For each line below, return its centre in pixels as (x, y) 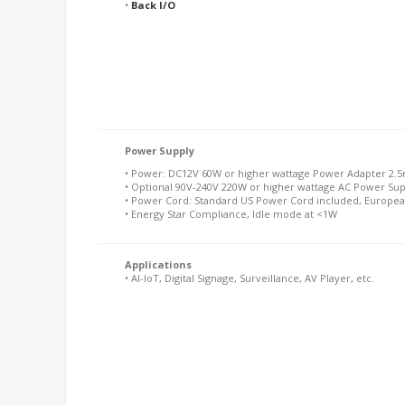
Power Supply (160, 151)
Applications (158, 264)
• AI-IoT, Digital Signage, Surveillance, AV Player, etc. (250, 278)
